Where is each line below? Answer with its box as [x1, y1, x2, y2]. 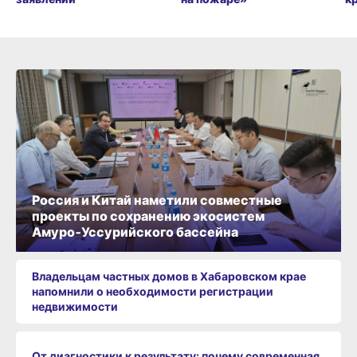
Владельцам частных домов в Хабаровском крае [32, 269, 306, 284]
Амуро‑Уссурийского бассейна [32, 223, 238, 240]
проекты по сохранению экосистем [32, 207, 265, 224]
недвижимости [32, 300, 118, 314]
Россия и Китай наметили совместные [32, 191, 282, 208]
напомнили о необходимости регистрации [32, 284, 273, 299]
